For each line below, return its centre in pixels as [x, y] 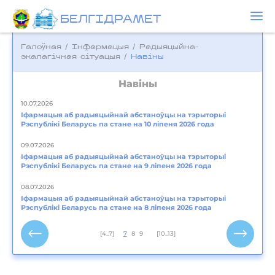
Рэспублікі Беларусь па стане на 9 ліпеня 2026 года [116, 166]
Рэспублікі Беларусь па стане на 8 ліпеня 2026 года [116, 207]
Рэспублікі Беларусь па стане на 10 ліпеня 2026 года [118, 124]
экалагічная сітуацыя [71, 57]
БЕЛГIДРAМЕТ [110, 20]
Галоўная [41, 47]
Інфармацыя [100, 47]
